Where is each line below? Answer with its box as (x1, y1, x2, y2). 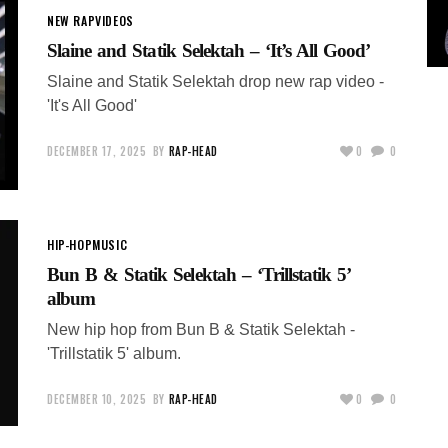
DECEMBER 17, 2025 (47, 142, 147, 159)
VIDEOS (95, 11, 134, 29)
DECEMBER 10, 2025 (47, 390, 147, 407)
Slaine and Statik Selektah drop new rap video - (47, 72, 384, 90)
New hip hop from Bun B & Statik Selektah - (47, 320, 355, 338)
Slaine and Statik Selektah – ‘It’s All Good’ (47, 39, 371, 61)
